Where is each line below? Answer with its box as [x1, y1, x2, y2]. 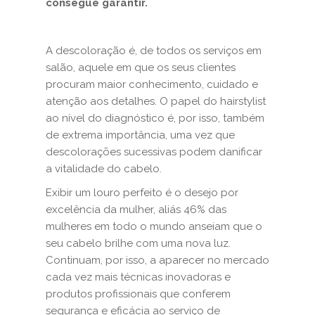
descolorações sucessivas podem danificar [46, 146, 262, 158]
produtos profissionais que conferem [46, 288, 231, 300]
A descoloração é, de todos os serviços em [46, 44, 262, 57]
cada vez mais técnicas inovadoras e [46, 271, 231, 283]
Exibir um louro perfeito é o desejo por [46, 186, 238, 199]
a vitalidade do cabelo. [46, 162, 162, 175]
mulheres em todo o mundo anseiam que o [46, 220, 262, 233]
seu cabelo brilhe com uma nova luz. [46, 237, 231, 250]
